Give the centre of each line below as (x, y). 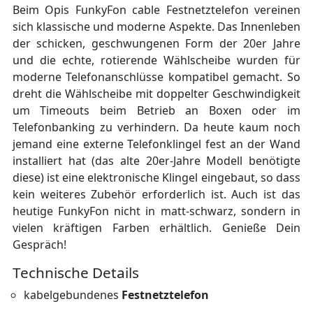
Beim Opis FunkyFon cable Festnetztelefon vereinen (156, 9)
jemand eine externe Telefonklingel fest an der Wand (156, 144)
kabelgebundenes (72, 294)
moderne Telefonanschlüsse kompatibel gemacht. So (156, 77)
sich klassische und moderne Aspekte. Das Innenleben (156, 26)
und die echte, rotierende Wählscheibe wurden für (156, 60)
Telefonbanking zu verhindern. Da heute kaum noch (156, 127)
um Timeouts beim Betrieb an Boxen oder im (156, 110)
